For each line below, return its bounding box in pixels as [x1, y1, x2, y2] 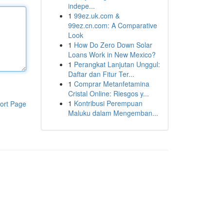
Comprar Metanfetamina [73, 79, 149, 89]
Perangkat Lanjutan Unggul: [73, 59, 160, 69]
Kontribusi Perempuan [73, 98, 143, 108]
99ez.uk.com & [73, 11, 120, 20]
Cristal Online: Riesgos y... [68, 89, 149, 98]
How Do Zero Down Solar [73, 40, 152, 50]
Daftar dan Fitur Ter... [68, 69, 134, 79]
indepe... [68, 1, 95, 11]
